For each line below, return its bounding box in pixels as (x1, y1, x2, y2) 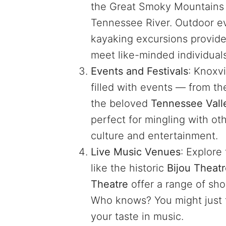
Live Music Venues (91, 145, 181, 158)
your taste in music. (91, 210, 184, 222)
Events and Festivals (91, 65, 188, 77)
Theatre (91, 178, 128, 190)
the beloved (91, 97, 151, 109)
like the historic (91, 161, 167, 174)
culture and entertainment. (91, 129, 218, 142)
